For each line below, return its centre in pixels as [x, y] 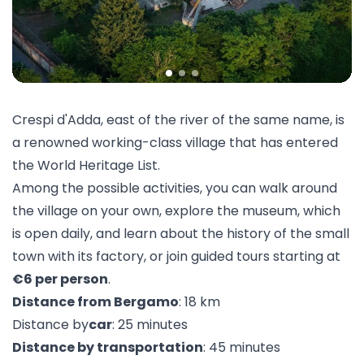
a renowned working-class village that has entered [175, 143]
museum [270, 211]
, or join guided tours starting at [242, 256]
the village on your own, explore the [127, 211]
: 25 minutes [150, 325]
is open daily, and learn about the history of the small [181, 234]
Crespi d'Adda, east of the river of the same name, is [178, 120]
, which [319, 211]
